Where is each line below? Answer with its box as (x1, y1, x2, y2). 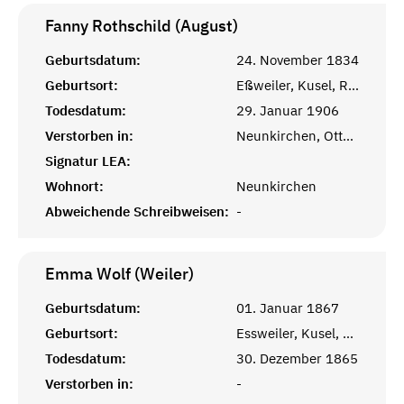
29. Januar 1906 (236, 101, 339, 119)
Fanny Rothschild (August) (45, 14, 238, 36)
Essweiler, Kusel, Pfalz (343, 324, 353, 342)
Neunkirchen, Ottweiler (343, 126, 353, 144)
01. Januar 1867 (236, 298, 339, 317)
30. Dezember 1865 (236, 349, 358, 367)
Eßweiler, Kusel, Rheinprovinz (348, 76, 359, 94)
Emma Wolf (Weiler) (45, 262, 194, 284)
